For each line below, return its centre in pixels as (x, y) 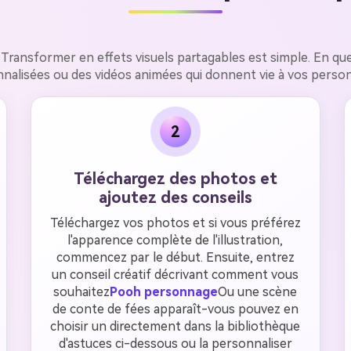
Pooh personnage (164, 292)
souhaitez (82, 292)
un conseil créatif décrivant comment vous (175, 275)
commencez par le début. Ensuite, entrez (175, 257)
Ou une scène (258, 292)
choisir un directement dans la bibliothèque (175, 326)
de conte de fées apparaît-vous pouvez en (175, 309)
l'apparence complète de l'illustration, (175, 240)
